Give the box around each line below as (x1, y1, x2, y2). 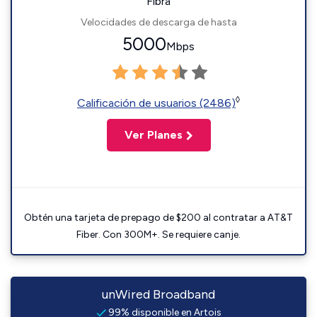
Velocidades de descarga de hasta (80, 16, 237, 28)
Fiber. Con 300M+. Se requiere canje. (76, 229, 241, 241)
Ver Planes (124, 128, 183, 142)
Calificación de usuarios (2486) (77, 96, 236, 110)
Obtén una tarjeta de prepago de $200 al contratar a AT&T (24, 212, 293, 224)
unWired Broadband (102, 287, 215, 302)
